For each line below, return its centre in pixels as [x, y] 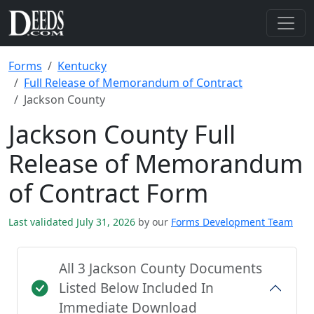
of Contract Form [108, 193]
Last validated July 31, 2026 [73, 222]
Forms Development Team [232, 222]
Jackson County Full [122, 134]
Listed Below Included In [136, 288]
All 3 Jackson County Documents [161, 268]
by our [153, 222]
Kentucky [82, 66]
